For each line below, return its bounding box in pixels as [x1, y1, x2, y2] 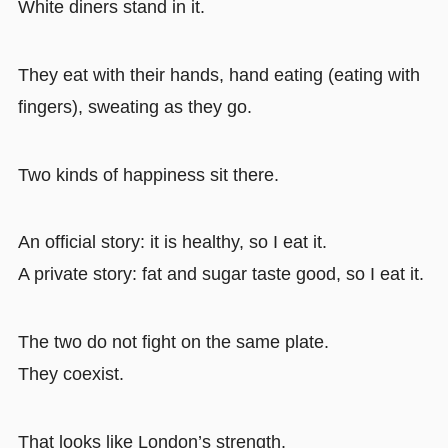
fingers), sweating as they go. [17, 96, 252, 117]
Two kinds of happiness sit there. [17, 164, 279, 185]
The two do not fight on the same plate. [17, 332, 329, 353]
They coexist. [17, 364, 124, 385]
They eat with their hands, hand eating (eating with [17, 64, 420, 85]
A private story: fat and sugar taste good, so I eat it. [17, 264, 424, 285]
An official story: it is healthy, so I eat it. [17, 232, 327, 253]
